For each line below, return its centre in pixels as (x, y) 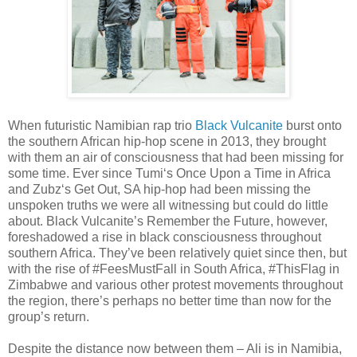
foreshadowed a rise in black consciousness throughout (165, 237)
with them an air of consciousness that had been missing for (176, 158)
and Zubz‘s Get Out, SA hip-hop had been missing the (159, 190)
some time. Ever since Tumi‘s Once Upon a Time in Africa (169, 174)
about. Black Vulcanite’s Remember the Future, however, (168, 222)
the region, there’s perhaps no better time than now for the (170, 301)
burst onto (312, 126)
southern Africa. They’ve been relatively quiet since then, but (177, 253)
